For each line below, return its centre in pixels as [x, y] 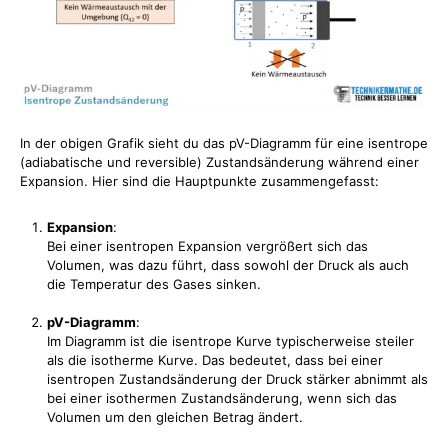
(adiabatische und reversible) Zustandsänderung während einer [219, 162]
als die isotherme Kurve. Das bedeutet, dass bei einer [215, 360]
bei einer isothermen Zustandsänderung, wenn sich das [222, 398]
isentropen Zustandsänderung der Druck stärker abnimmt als [237, 379]
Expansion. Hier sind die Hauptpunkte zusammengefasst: [199, 181]
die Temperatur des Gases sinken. [154, 284]
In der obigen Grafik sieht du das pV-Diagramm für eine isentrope [224, 143]
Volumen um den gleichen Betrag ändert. [175, 417]
